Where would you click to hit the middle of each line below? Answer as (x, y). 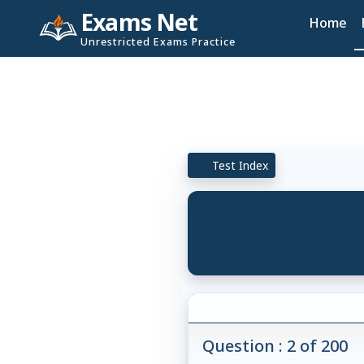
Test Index (239, 165)
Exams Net (139, 22)
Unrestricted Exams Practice (158, 41)
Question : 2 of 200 (275, 346)
